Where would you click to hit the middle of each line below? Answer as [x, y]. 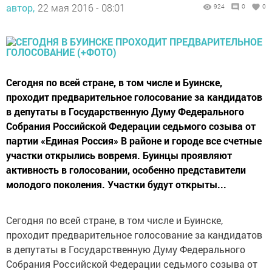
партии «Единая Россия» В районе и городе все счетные [134, 141]
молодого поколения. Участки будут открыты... [116, 184]
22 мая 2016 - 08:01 [81, 8]
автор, [20, 8]
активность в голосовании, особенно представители [126, 170]
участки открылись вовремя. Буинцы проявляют [119, 155]
